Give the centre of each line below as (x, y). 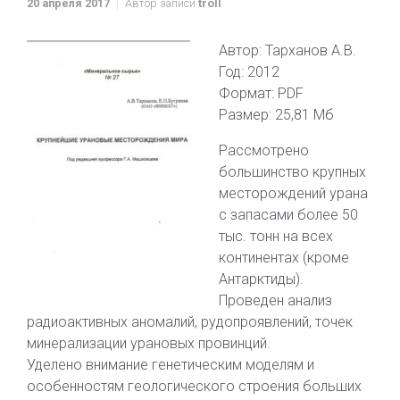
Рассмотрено (264, 150)
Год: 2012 (249, 72)
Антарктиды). (261, 279)
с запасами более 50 (288, 215)
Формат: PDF (261, 93)
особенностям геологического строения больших (194, 386)
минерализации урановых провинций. (149, 343)
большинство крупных (292, 172)
